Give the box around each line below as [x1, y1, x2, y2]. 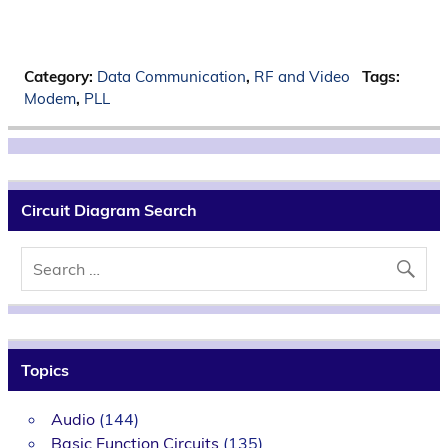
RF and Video [254, 66, 350, 86]
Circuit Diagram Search [20, 200, 197, 221]
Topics [20, 360, 69, 381]
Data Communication [97, 66, 246, 86]
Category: [24, 66, 97, 86]
